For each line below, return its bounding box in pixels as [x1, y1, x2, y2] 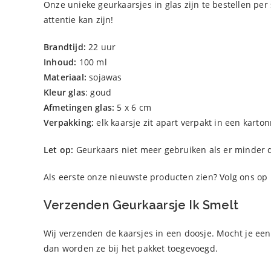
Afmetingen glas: [44, 102, 115, 113]
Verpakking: [44, 117, 97, 128]
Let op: [44, 144, 74, 155]
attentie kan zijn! [44, 14, 114, 25]
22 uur [86, 41, 116, 53]
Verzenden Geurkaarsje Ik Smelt [44, 198, 238, 212]
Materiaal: [44, 71, 87, 83]
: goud [85, 87, 112, 98]
